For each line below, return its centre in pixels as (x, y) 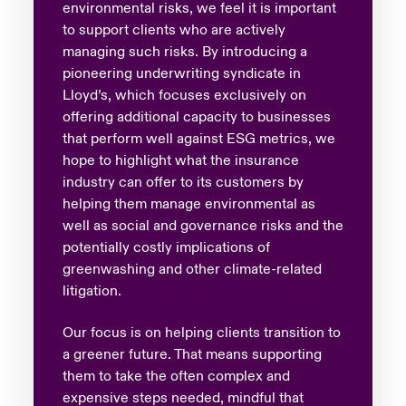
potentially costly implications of (166, 247)
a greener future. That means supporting (192, 354)
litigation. (92, 290)
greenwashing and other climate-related (192, 269)
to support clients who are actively (174, 29)
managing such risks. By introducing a (184, 51)
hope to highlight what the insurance (180, 160)
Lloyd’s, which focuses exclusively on (184, 95)
